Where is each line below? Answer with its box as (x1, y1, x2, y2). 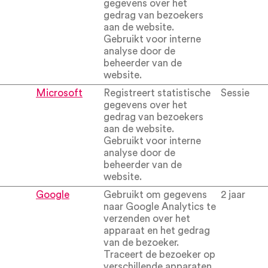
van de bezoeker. (103, 237, 179, 248)
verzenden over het (103, 214, 190, 224)
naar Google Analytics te (103, 202, 216, 212)
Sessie (221, 88, 249, 98)
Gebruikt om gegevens (103, 190, 207, 200)
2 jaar (221, 190, 245, 200)
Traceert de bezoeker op (103, 249, 215, 260)
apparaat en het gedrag (103, 226, 210, 236)
